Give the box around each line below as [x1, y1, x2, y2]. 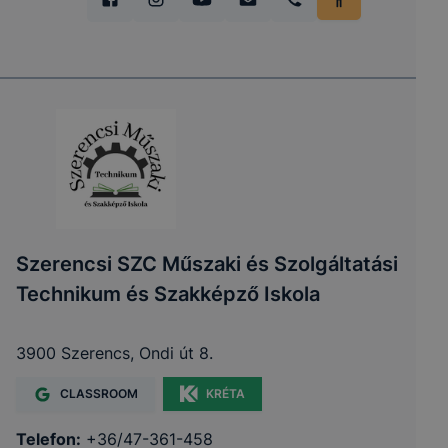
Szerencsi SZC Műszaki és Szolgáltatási [16, 252, 398, 276]
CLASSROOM [60, 386, 138, 401]
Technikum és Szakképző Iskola [16, 282, 320, 306]
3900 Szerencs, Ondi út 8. [16, 343, 213, 363]
